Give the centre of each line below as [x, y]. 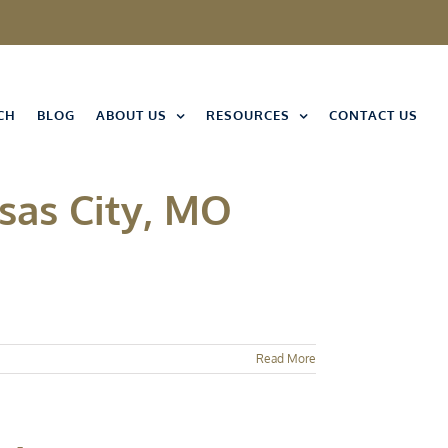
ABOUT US [131, 115]
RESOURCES [248, 115]
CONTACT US [373, 115]
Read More [286, 358]
